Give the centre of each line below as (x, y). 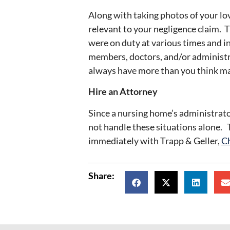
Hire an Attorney (123, 92)
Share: (101, 176)
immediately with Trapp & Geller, (155, 140)
